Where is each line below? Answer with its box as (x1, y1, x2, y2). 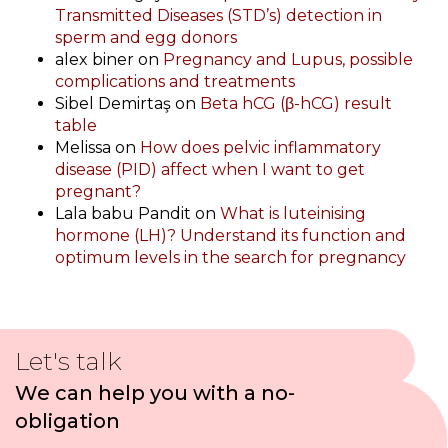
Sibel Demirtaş (55, 94, 171, 114)
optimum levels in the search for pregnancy (55, 248, 406, 268)
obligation (15, 409, 120, 434)
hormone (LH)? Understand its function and (55, 226, 406, 246)
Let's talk (15, 346, 122, 377)
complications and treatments (55, 72, 295, 92)
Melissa (55, 138, 111, 158)
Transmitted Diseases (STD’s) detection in (55, 6, 382, 26)
